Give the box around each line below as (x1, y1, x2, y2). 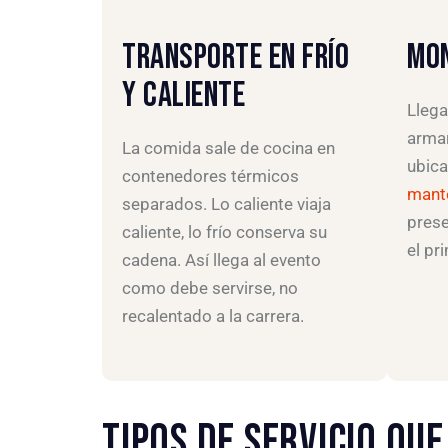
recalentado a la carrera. (122, 306, 304, 327)
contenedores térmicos (122, 166, 299, 187)
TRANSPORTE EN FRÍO (122, 36, 349, 80)
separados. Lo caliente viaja (122, 194, 331, 215)
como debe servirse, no (122, 278, 298, 299)
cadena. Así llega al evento (122, 250, 321, 271)
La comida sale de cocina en (122, 138, 335, 159)
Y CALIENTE (122, 74, 245, 118)
